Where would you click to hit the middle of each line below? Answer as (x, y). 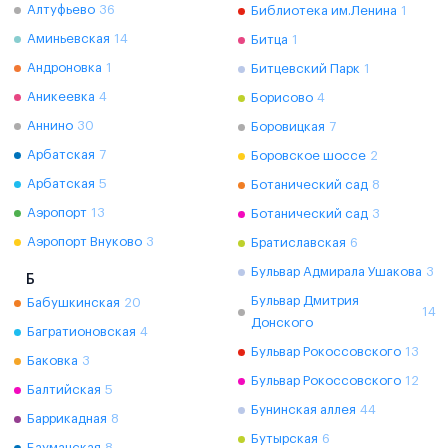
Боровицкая (288, 126)
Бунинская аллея (303, 409)
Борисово (282, 97)
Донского (281, 322)
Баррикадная (67, 418)
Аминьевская (68, 38)
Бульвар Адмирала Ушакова (336, 271)
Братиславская (298, 242)
